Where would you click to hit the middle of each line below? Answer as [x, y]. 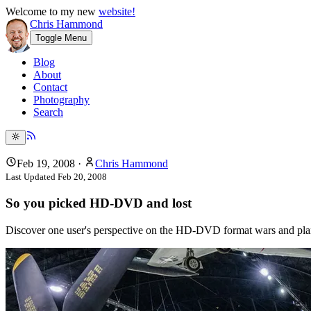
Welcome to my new [52, 11]
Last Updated [32, 177]
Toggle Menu [61, 38]
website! [117, 11]
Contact [50, 87]
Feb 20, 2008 [82, 177]
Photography [61, 100]
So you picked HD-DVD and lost [99, 203]
